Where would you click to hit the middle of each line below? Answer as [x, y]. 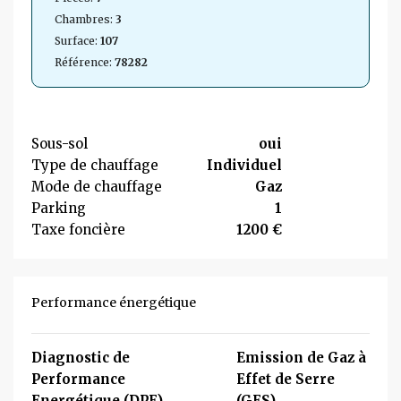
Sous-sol [60, 144]
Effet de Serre [286, 379]
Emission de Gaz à [301, 358]
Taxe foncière [78, 230]
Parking [59, 208]
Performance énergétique [114, 303]
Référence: [83, 62]
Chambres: [84, 19]
